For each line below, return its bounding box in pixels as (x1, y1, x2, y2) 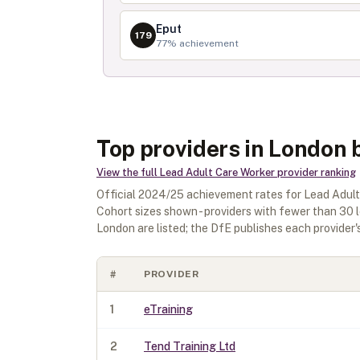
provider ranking (275, 166, 356, 178)
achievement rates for (184, 188, 304, 201)
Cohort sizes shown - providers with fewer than (96, 205, 339, 218)
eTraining (144, 303, 193, 316)
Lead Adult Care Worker (160, 166, 275, 178)
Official (96, 188, 138, 201)
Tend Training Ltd (144, 340, 235, 353)
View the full (96, 166, 160, 178)
